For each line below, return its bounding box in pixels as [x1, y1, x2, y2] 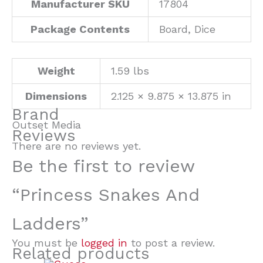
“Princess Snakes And [12, 184, 200, 205]
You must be [12, 237, 81, 249]
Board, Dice [159, 22, 216, 35]
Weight [37, 65, 75, 77]
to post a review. [127, 237, 215, 249]
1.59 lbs [111, 65, 150, 77]
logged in [81, 237, 127, 249]
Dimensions [25, 90, 87, 103]
